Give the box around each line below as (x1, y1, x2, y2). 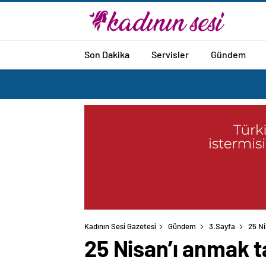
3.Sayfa (209, 221, 235, 232)
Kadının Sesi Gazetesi (84, 221, 156, 232)
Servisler (151, 48, 189, 60)
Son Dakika (84, 48, 129, 60)
